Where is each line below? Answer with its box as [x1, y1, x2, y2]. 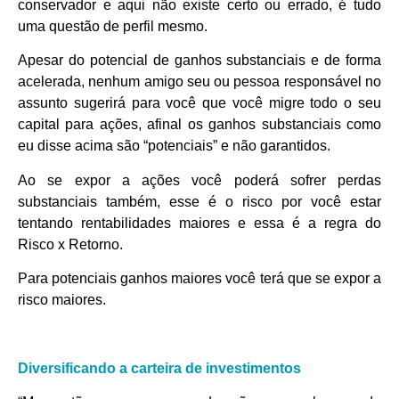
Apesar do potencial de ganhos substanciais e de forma [18, 53, 381, 69]
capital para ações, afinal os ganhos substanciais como [18, 117, 381, 133]
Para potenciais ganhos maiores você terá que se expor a [18, 271, 381, 287]
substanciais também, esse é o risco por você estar [18, 193, 381, 209]
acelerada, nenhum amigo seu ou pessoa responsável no [18, 74, 381, 90]
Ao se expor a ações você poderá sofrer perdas [18, 172, 381, 188]
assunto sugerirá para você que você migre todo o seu [18, 95, 381, 111]
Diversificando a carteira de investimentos [18, 360, 301, 376]
